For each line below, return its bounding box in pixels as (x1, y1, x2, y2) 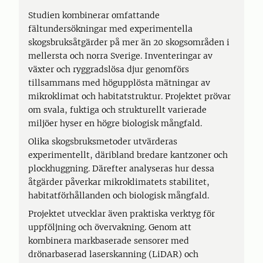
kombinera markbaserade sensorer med (28, 235, 189, 246)
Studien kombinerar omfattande (28, 9, 160, 21)
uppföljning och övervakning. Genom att (28, 221, 191, 232)
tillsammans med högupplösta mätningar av (28, 77, 210, 88)
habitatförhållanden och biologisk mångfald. (28, 190, 209, 201)
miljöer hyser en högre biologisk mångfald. (28, 117, 202, 129)
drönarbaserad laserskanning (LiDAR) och (28, 248, 198, 259)
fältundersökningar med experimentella (28, 23, 193, 34)
